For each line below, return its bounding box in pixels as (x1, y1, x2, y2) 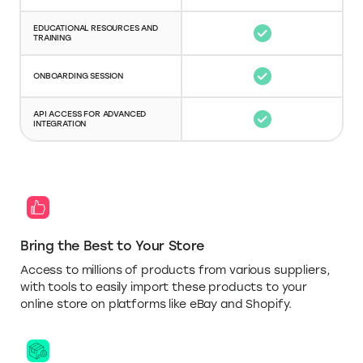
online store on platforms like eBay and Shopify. (20, 297, 293, 311)
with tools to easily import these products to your (20, 280, 307, 294)
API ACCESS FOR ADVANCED (33, 108, 147, 119)
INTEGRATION (33, 117, 87, 129)
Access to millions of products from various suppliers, (20, 263, 330, 277)
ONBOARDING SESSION (33, 70, 124, 81)
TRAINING (33, 32, 71, 43)
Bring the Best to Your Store (20, 237, 205, 254)
